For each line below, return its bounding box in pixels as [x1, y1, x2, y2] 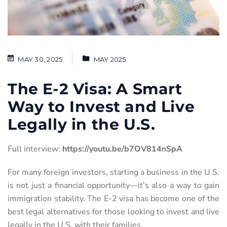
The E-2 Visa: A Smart [8, 79, 182, 98]
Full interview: [8, 143, 62, 155]
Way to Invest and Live [8, 97, 195, 116]
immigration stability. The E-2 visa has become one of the [8, 193, 219, 204]
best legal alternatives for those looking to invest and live [8, 206, 219, 217]
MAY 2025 [93, 55, 126, 63]
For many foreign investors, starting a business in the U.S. [8, 166, 219, 178]
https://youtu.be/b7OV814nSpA [62, 143, 182, 155]
